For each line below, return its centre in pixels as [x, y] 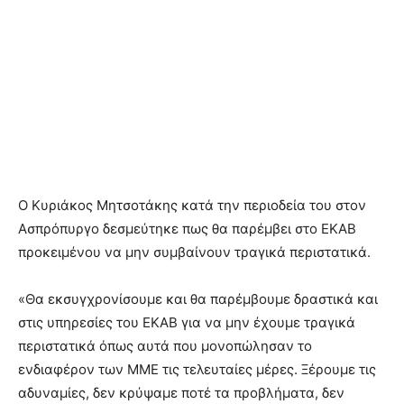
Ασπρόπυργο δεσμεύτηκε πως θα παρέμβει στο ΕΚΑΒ [187, 228]
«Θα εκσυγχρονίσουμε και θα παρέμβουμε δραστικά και [198, 298]
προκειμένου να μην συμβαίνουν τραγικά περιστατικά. [194, 252]
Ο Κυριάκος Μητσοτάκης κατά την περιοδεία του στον [192, 205]
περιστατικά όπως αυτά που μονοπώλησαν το [165, 345]
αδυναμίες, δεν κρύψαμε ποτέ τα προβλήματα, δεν [181, 392]
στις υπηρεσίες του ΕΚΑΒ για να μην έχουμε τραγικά [187, 322]
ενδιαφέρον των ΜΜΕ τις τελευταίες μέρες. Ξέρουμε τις [197, 369]
